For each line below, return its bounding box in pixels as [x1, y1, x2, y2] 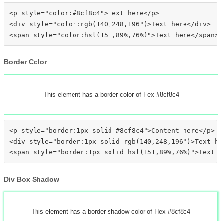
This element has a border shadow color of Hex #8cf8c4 [31, 207, 190, 215]
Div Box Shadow [4, 175, 59, 183]
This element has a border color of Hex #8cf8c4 [43, 90, 179, 98]
